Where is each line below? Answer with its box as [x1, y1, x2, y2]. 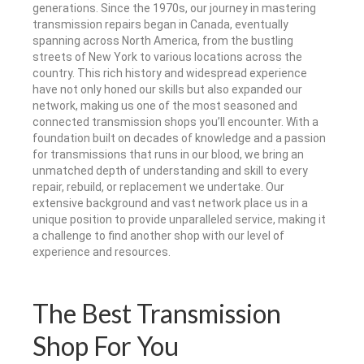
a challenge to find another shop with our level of [32, 229, 284, 243]
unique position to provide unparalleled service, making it [32, 213, 326, 227]
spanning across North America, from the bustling [32, 34, 293, 48]
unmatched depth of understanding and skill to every [32, 164, 308, 178]
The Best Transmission [32, 297, 281, 330]
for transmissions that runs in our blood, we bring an [32, 148, 304, 162]
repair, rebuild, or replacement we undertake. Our [32, 180, 284, 194]
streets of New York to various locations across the [32, 50, 302, 64]
